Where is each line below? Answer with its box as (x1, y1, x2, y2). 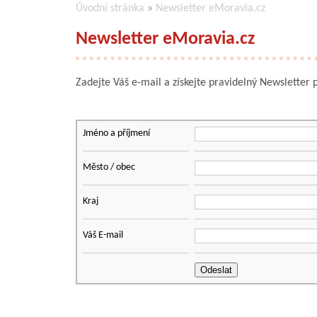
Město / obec (83, 161, 135, 173)
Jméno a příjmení (83, 127, 150, 139)
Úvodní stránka (76, 2, 144, 14)
